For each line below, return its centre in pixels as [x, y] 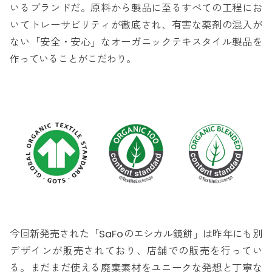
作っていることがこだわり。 [73, 59]
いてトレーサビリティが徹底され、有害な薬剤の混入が [136, 25]
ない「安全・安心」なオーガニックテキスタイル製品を [136, 42]
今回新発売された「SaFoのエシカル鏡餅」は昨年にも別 [136, 234]
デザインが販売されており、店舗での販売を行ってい [136, 251]
